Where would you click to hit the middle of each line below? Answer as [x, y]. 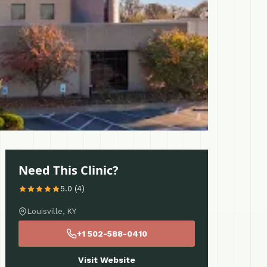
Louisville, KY [52, 211]
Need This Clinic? [69, 170]
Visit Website [107, 260]
